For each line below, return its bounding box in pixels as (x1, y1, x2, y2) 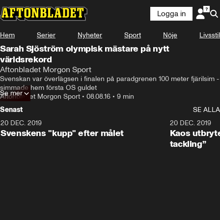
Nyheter (78, 31, 102, 39)
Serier (37, 31, 55, 39)
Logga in (157, 9, 186, 18)
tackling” (169, 138, 206, 149)
